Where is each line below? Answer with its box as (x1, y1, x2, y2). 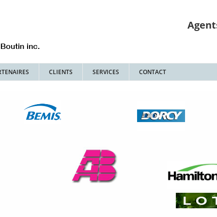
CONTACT (139, 68, 166, 76)
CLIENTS (49, 68, 73, 76)
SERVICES (93, 68, 119, 76)
